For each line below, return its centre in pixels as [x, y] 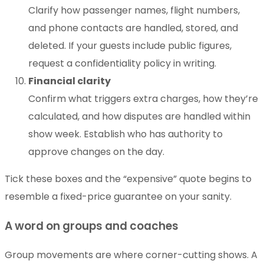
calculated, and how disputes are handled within [139, 116]
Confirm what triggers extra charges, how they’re [143, 98]
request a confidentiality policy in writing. [122, 63]
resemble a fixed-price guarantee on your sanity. [118, 196]
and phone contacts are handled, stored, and [133, 28]
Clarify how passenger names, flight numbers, [134, 10]
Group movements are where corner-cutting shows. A [131, 255]
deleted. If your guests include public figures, [130, 45]
